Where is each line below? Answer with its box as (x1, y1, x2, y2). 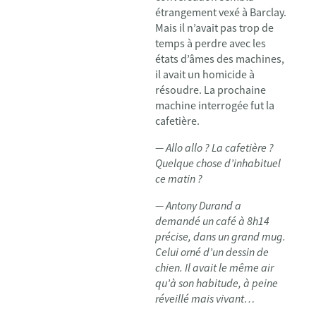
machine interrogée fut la (155, 98, 274, 112)
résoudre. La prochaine (155, 83, 266, 97)
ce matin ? (155, 171, 202, 186)
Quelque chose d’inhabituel (155, 156, 281, 170)
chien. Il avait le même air (155, 260, 274, 274)
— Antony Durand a (155, 198, 241, 212)
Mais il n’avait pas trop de (155, 20, 274, 35)
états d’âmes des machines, (155, 51, 284, 66)
